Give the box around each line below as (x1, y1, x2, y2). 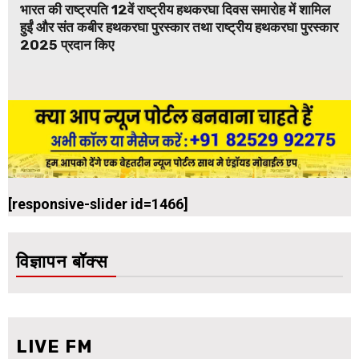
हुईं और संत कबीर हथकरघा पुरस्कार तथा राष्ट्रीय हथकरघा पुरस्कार (20, 19, 338, 36)
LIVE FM (16, 335, 93, 357)
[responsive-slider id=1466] (8, 195, 188, 212)
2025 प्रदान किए (20, 37, 114, 54)
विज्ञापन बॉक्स (16, 250, 108, 272)
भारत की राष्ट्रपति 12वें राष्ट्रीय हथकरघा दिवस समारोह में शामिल (20, 2, 330, 18)
